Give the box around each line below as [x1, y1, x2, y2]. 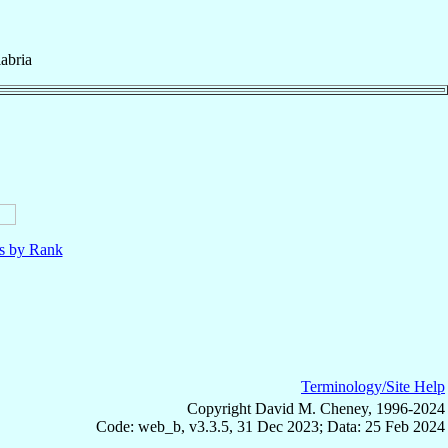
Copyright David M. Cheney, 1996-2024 [187, 399, 445, 417]
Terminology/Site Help [301, 377, 445, 395]
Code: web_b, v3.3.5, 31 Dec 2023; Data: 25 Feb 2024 [96, 417, 445, 435]
